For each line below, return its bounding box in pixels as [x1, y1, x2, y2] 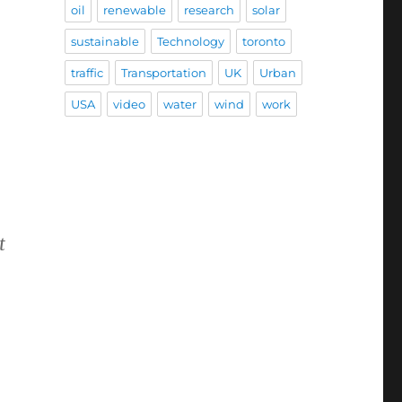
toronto [241, 34, 285, 49]
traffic [70, 66, 103, 81]
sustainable [70, 34, 139, 49]
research [183, 3, 234, 18]
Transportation [120, 66, 206, 81]
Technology [156, 34, 224, 49]
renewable [102, 3, 166, 18]
